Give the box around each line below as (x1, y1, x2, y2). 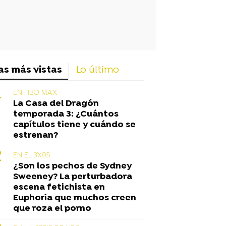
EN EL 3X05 (13, 151, 50, 160)
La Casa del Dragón (13, 98, 99, 109)
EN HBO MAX (13, 88, 57, 97)
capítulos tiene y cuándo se (13, 119, 136, 130)
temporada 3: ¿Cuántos (13, 108, 119, 120)
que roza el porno (13, 203, 91, 214)
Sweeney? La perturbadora (13, 171, 132, 182)
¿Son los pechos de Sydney (13, 160, 132, 172)
